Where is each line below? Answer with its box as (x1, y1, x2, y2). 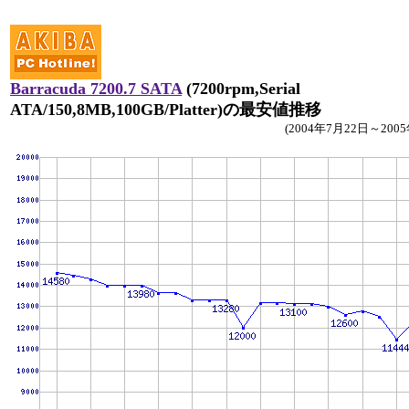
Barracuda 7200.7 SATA (10, 79, 182, 98)
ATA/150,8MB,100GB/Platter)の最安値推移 (10, 100, 321, 119)
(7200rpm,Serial (182, 79, 300, 98)
